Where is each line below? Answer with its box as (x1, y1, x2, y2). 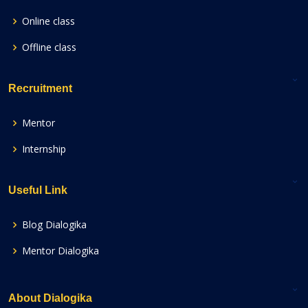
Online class (22, 14, 75, 28)
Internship (22, 142, 66, 156)
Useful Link (8, 184, 67, 197)
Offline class (22, 41, 76, 54)
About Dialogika (8, 292, 92, 305)
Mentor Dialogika (22, 244, 99, 258)
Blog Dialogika (22, 218, 87, 232)
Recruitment (8, 82, 72, 95)
